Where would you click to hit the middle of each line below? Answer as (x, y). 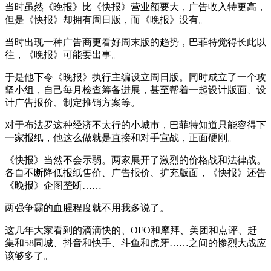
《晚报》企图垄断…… (53, 185)
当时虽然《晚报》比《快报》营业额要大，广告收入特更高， (135, 7)
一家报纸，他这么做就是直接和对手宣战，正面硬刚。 (121, 137)
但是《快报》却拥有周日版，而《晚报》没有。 (106, 19)
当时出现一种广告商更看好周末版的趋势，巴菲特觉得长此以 (135, 42)
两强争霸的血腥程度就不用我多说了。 (87, 207)
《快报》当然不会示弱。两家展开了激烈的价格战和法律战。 (135, 160)
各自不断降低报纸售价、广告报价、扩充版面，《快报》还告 (135, 172)
